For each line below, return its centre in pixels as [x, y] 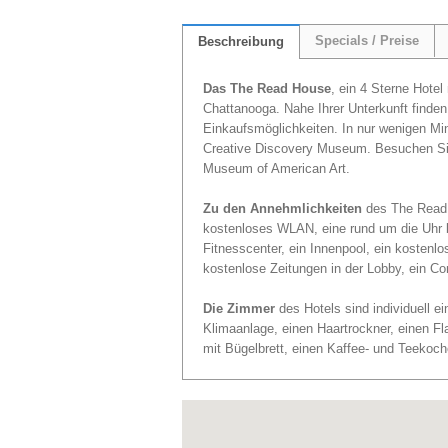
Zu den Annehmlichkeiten [282, 209]
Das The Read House [267, 89]
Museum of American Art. [276, 169]
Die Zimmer [239, 309]
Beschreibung [241, 42]
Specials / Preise [367, 41]
